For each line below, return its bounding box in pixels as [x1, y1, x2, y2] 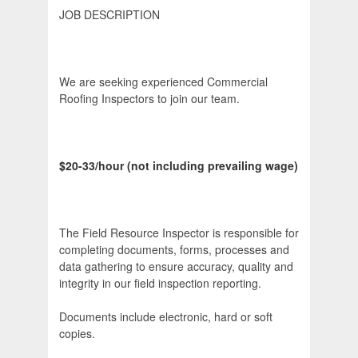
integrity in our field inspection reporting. [59, 275, 261, 292]
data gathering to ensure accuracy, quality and [59, 258, 293, 275]
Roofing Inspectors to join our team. [59, 90, 240, 107]
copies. [59, 325, 95, 342]
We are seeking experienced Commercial [59, 74, 268, 90]
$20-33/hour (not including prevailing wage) [59, 157, 298, 174]
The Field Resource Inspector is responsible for [59, 225, 299, 241]
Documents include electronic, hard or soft [59, 308, 272, 325]
